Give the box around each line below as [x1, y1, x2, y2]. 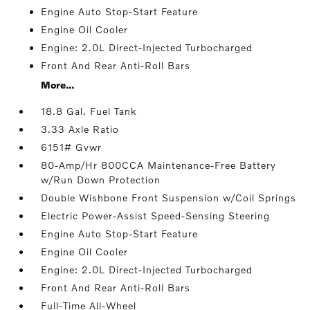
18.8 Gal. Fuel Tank [41, 105, 137, 117]
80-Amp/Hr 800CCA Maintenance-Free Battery [41, 159, 277, 171]
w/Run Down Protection [41, 174, 161, 185]
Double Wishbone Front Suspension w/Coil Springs [41, 192, 297, 203]
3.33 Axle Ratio [41, 123, 120, 135]
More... [41, 79, 75, 91]
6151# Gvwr [41, 141, 102, 153]
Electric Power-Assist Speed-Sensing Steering [41, 210, 271, 221]
